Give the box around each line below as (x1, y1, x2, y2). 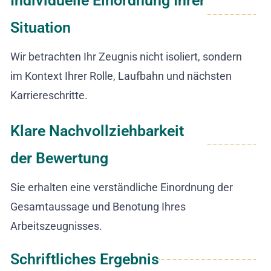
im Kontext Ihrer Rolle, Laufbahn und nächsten (10, 70, 232, 83)
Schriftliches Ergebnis (10, 250, 159, 269)
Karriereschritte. (10, 89, 88, 102)
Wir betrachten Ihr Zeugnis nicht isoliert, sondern (10, 50, 242, 64)
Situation (10, 19, 71, 37)
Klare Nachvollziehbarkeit (10, 122, 184, 140)
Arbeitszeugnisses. (10, 220, 102, 233)
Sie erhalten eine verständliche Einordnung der (10, 181, 233, 194)
